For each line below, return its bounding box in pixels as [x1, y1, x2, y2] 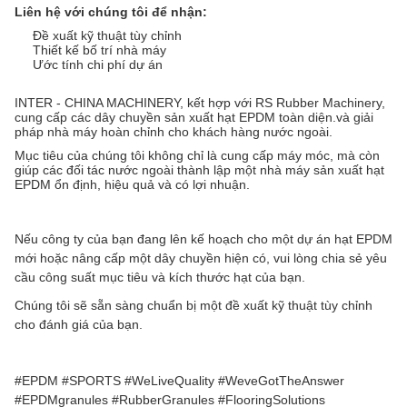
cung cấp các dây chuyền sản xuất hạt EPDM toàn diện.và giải [15, 110, 373, 125]
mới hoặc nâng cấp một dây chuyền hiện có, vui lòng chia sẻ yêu [15, 251, 387, 266]
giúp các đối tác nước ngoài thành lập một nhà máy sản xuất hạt [15, 163, 384, 178]
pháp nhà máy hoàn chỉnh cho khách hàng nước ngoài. [15, 124, 333, 140]
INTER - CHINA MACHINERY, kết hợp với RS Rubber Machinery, [15, 95, 385, 111]
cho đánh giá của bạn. [15, 317, 143, 333]
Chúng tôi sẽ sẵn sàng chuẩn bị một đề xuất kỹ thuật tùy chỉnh [15, 298, 372, 313]
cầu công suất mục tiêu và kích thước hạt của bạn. [15, 270, 305, 285]
